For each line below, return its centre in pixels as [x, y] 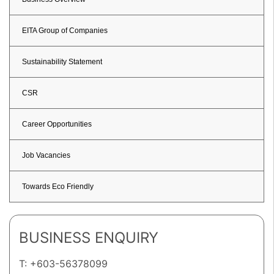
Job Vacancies [46, 155]
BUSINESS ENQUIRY [89, 238]
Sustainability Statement [62, 62]
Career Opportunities [57, 124]
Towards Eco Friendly [58, 187]
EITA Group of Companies [65, 31]
